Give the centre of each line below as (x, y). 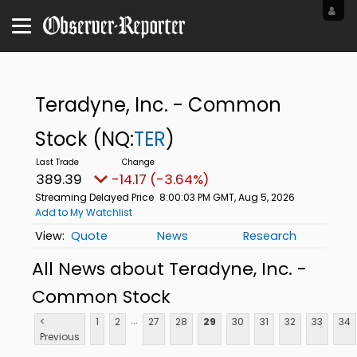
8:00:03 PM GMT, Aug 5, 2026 (227, 197)
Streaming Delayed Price (94, 197)
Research (270, 236)
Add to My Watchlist (83, 212)
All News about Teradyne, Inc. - (169, 269)
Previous (60, 337)
